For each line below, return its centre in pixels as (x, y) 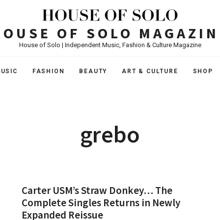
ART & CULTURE (150, 71)
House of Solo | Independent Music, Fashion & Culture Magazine (110, 45)
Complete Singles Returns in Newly (101, 202)
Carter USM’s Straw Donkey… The (97, 190)
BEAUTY (93, 71)
